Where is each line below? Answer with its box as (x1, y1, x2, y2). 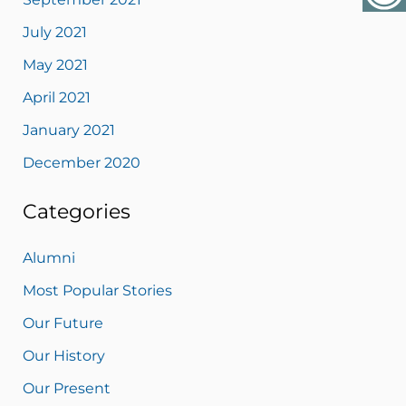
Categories (22, 198, 130, 224)
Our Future (22, 314, 103, 332)
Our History (22, 346, 105, 364)
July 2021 (22, 23, 87, 41)
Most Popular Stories (22, 281, 172, 299)
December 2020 (22, 153, 140, 171)
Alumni (22, 248, 75, 266)
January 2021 (22, 121, 115, 139)
